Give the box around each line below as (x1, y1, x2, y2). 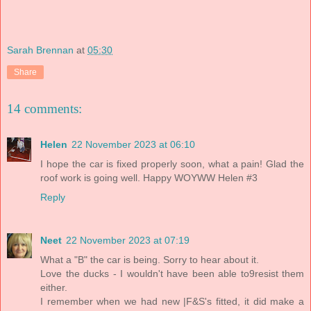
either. (40, 282, 67, 294)
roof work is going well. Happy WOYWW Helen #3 (40, 172, 258, 184)
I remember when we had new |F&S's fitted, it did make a (40, 296, 304, 308)
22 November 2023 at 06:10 (72, 139, 195, 151)
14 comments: (7, 101, 82, 116)
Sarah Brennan (7, 44, 74, 56)
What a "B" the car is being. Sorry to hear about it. (40, 254, 259, 266)
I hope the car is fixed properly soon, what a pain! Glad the (40, 158, 304, 170)
